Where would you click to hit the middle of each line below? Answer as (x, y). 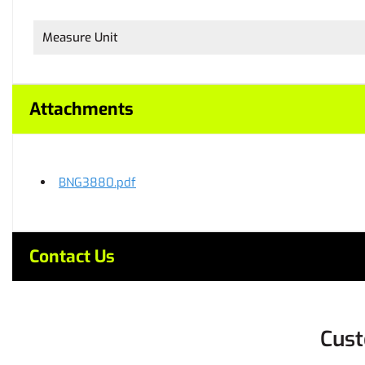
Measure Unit (80, 37)
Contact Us (72, 257)
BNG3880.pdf (97, 182)
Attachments (81, 109)
